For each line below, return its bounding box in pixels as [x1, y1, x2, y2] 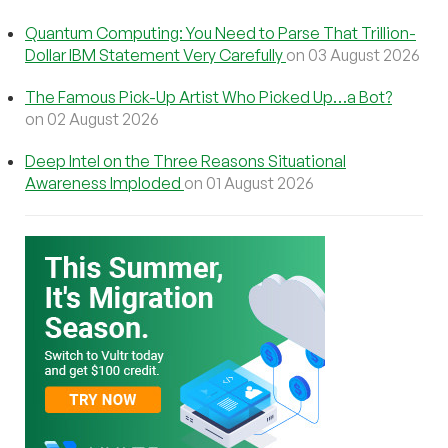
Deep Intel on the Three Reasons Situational [25, 151, 346, 172]
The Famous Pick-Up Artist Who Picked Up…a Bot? [25, 87, 392, 108]
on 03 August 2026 [286, 45, 420, 66]
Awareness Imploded [25, 173, 184, 194]
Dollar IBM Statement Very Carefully [25, 45, 286, 66]
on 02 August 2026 [25, 109, 159, 130]
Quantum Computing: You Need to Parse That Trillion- [25, 23, 416, 44]
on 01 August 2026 [184, 173, 314, 194]
